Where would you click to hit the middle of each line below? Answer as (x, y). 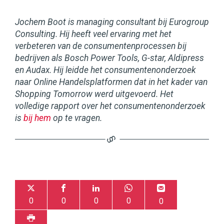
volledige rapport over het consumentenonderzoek (110, 106)
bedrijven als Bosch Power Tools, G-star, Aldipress (109, 58)
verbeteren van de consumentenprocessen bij (101, 46)
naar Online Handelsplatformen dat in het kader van (111, 82)
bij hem (37, 118)
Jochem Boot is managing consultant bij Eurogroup (112, 22)
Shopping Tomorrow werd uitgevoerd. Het (94, 94)
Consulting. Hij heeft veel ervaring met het (93, 34)
